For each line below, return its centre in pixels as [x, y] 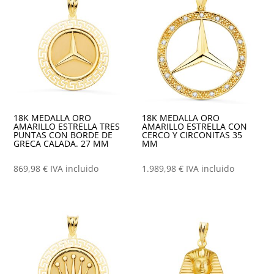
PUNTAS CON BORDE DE [63, 135]
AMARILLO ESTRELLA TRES [67, 127]
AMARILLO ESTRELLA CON [195, 127]
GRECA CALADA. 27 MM [61, 144]
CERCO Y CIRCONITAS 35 [192, 135]
